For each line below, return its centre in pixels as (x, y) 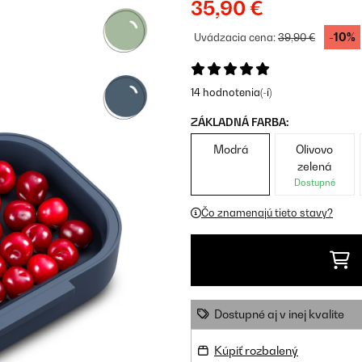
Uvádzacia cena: (236, 37)
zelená (315, 166)
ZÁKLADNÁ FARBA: (240, 122)
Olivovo (315, 149)
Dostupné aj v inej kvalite (279, 314)
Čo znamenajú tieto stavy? (267, 213)
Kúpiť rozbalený (256, 350)
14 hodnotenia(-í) (231, 92)
